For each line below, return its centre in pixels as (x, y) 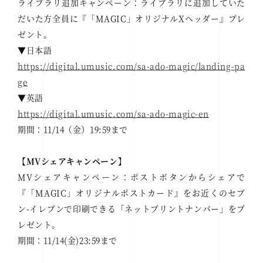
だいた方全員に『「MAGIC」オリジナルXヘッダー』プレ (131, 18)
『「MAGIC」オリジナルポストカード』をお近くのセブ (131, 193)
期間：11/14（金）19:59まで (73, 129)
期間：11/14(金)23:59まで (68, 240)
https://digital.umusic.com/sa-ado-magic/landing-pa (131, 66)
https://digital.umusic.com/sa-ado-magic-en (113, 114)
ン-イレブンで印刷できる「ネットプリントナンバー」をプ (131, 209)
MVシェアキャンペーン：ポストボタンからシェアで (131, 177)
